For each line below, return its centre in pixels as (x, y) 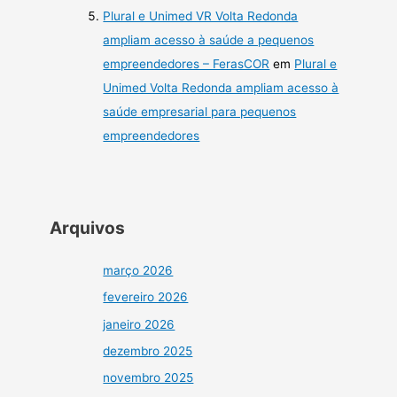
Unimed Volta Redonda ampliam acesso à (221, 88)
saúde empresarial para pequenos (200, 112)
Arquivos (88, 227)
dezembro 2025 (148, 351)
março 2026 (138, 270)
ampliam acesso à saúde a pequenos (209, 40)
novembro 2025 (148, 378)
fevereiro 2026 (146, 297)
